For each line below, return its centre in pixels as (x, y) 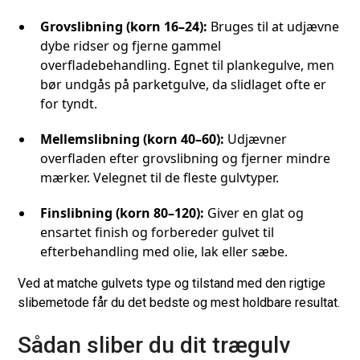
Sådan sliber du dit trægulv (154, 345)
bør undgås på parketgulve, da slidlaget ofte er (184, 84)
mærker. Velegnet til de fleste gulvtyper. (160, 177)
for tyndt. (69, 103)
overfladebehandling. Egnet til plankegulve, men (188, 65)
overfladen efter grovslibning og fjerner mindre (186, 158)
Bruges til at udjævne (275, 26)
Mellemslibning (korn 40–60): (134, 139)
